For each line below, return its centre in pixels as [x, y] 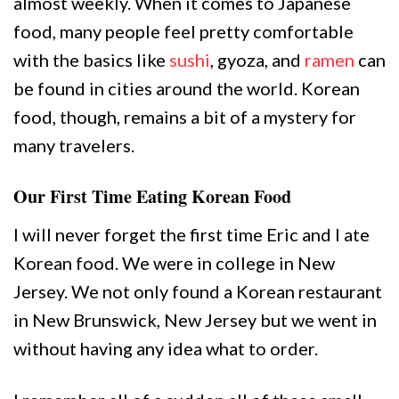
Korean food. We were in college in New [174, 263]
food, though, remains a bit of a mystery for [185, 117]
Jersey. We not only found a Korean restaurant [198, 291]
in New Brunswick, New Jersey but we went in [195, 320]
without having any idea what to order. [166, 348]
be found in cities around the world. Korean [187, 88]
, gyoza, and [257, 60]
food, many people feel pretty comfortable [183, 31]
